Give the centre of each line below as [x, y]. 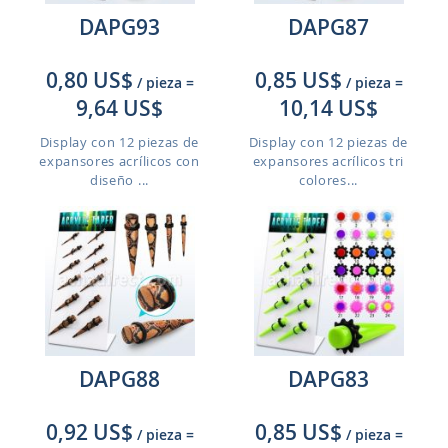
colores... [328, 180]
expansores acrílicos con [119, 161]
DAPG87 [328, 27]
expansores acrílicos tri [328, 161]
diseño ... [119, 180]
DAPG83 [328, 379]
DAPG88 [119, 379]
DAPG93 [119, 27]
